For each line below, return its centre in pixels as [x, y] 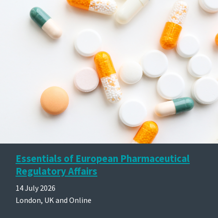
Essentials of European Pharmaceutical [103, 158]
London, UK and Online [54, 200]
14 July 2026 [36, 188]
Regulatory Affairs [56, 171]
